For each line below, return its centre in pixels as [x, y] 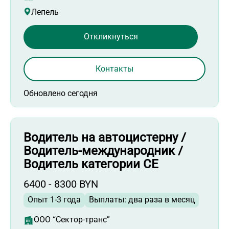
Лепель [45, 12]
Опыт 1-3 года [54, 199]
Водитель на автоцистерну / [105, 137]
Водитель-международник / [103, 151]
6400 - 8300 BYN [61, 184]
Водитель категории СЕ [91, 164]
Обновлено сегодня [61, 93]
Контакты [114, 68]
